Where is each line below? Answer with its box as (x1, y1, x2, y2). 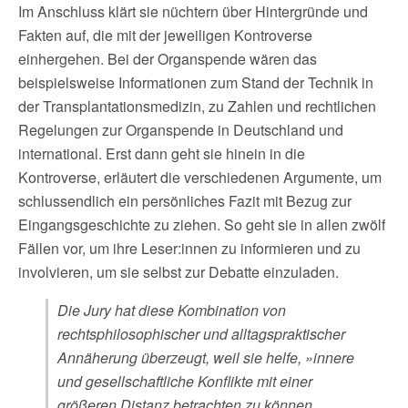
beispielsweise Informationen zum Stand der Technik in (18, 71, 373, 93)
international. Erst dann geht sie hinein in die (18, 142, 305, 164)
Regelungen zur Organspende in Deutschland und (18, 118, 343, 140)
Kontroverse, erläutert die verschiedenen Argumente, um (18, 166, 382, 188)
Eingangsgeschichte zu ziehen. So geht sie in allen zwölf (18, 213, 385, 235)
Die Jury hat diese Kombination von (57, 299, 286, 321)
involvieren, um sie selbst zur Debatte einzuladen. (18, 260, 339, 282)
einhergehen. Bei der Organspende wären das (18, 47, 317, 69)
